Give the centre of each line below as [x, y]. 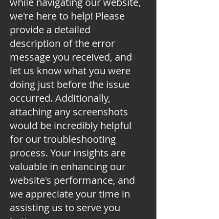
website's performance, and [72, 180]
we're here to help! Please [67, 16]
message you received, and [71, 57]
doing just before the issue [70, 84]
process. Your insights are [68, 153]
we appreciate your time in [70, 194]
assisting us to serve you [65, 208]
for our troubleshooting [63, 139]
